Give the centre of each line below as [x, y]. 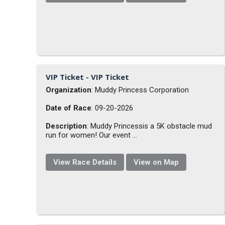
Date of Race [69, 108]
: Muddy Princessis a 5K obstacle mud [150, 126]
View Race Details [85, 162]
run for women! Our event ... [92, 135]
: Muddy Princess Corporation [140, 90]
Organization [69, 90]
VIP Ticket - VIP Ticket [88, 77]
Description [67, 126]
